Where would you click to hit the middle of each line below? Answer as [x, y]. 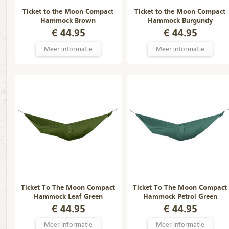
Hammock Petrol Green [180, 197]
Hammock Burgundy [180, 21]
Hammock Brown [68, 21]
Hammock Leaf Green [68, 197]
